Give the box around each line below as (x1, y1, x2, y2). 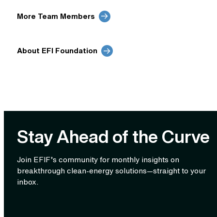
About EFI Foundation (16, 46, 97, 55)
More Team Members (16, 12, 95, 20)
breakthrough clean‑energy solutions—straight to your (16, 167, 206, 175)
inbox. (16, 178, 38, 186)
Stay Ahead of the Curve (16, 128, 210, 145)
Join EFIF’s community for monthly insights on (16, 155, 179, 164)
